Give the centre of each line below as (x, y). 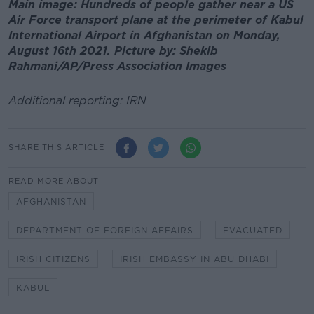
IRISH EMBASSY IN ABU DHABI (194, 259)
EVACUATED (253, 230)
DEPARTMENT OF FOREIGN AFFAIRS (105, 230)
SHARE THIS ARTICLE (56, 147)
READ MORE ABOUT (54, 180)
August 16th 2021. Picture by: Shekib (113, 50)
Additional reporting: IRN (77, 100)
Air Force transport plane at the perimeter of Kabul (156, 20)
